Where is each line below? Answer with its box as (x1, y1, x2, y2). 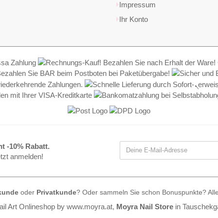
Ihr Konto (119, 15, 148, 23)
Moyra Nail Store (116, 202, 173, 211)
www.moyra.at (66, 202, 112, 211)
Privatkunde (36, 188, 76, 196)
